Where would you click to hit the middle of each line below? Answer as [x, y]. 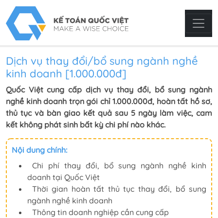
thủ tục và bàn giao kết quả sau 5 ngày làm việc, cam [109, 113]
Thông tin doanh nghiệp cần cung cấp [100, 212]
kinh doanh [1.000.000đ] [66, 73]
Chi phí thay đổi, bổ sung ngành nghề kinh [119, 165]
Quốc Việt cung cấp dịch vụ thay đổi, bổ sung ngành [109, 90]
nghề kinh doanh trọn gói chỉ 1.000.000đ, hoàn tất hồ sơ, [109, 101]
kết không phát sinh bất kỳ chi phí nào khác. [86, 125]
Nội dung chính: [39, 150]
